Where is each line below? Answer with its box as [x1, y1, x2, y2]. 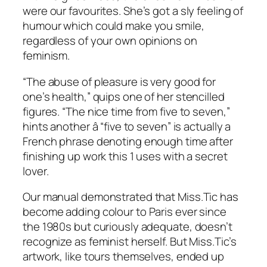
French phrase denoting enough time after [23, 133, 233, 149]
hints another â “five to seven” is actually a [23, 118, 231, 134]
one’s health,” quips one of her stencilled [23, 88, 225, 104]
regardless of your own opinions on [23, 33, 197, 49]
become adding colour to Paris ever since [23, 204, 226, 220]
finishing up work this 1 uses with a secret [23, 148, 228, 164]
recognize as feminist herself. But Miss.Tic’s [23, 234, 237, 250]
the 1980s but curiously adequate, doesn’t [23, 219, 232, 235]
